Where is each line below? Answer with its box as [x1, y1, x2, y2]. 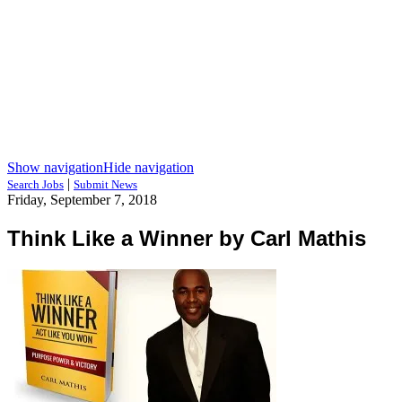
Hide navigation [103, 160, 194, 175]
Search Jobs [7, 178, 64, 191]
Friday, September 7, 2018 [7, 192, 157, 207]
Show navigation [7, 160, 103, 175]
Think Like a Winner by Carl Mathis [7, 225, 366, 250]
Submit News [74, 178, 137, 191]
